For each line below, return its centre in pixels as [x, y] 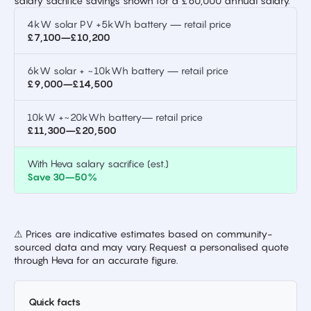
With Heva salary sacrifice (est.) [98, 163]
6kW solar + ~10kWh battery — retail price [128, 70]
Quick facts [54, 302]
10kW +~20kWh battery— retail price [115, 117]
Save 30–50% [62, 177]
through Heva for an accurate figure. [96, 260]
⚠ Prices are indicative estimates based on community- [143, 234]
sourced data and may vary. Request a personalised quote [151, 247]
